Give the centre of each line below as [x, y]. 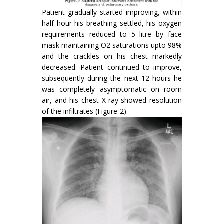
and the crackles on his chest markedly [112, 56]
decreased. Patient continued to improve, [112, 67]
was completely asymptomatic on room [112, 89]
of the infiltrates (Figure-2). [85, 111]
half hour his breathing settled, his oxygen [112, 23]
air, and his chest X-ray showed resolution [112, 100]
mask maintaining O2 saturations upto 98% [112, 45]
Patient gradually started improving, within [112, 12]
